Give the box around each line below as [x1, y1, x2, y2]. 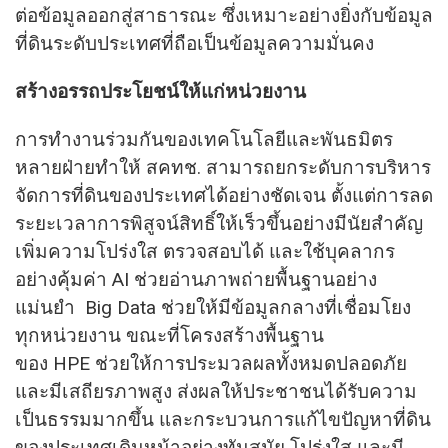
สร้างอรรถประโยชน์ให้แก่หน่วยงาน [15, 79, 306, 103]
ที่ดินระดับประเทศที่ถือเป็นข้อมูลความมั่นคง [15, 31, 374, 55]
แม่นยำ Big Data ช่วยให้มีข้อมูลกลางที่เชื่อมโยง [15, 295, 411, 319]
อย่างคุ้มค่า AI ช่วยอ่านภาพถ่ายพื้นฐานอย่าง [15, 267, 377, 291]
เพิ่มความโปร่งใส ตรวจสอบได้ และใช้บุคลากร [15, 239, 395, 263]
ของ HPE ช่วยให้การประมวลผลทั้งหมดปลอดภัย [15, 351, 407, 375]
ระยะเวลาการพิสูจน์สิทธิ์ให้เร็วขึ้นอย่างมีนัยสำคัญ [15, 211, 423, 235]
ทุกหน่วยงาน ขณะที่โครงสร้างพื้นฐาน [15, 323, 324, 347]
